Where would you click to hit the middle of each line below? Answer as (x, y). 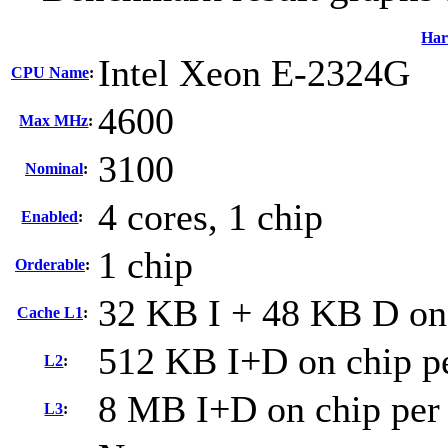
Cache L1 (50, 313)
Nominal (54, 169)
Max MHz (54, 121)
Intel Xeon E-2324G (254, 73)
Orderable (50, 265)
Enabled (50, 217)
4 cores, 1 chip (210, 217)
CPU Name (50, 73)
